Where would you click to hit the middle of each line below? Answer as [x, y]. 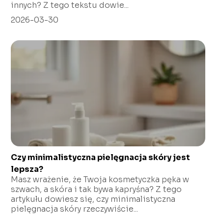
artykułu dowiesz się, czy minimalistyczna [93, 199]
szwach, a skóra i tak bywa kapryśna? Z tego [96, 189]
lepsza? [27, 169]
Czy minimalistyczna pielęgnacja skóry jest [101, 157]
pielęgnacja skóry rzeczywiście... [75, 209]
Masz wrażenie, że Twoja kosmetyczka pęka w [100, 179]
